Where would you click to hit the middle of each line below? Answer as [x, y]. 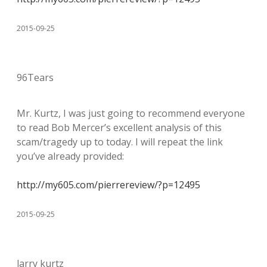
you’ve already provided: [70, 156]
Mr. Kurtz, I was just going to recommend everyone [131, 113]
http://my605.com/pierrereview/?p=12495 [108, 185]
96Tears [35, 77]
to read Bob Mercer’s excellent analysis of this [119, 128]
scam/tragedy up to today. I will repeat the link [120, 142]
